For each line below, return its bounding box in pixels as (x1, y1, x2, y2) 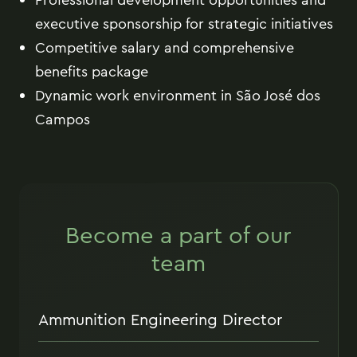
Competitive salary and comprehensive (35, 37, 294, 58)
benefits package (35, 61, 148, 82)
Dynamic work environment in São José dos (35, 84, 320, 106)
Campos (35, 108, 90, 130)
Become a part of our (65, 219, 292, 253)
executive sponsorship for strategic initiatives (35, 13, 333, 34)
